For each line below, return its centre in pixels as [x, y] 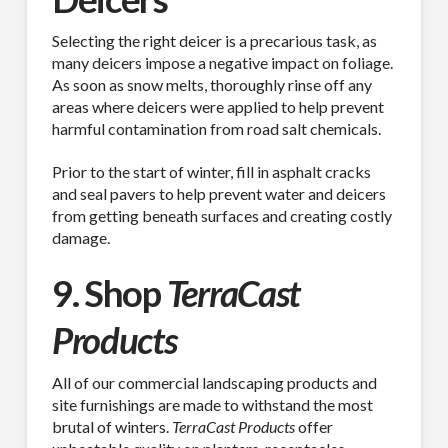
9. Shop [109, 293]
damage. [82, 238]
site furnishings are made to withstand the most [212, 404]
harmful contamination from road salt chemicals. [216, 129]
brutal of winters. [111, 426]
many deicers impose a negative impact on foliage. [222, 63]
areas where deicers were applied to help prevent [217, 107]
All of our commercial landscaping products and [214, 382]
